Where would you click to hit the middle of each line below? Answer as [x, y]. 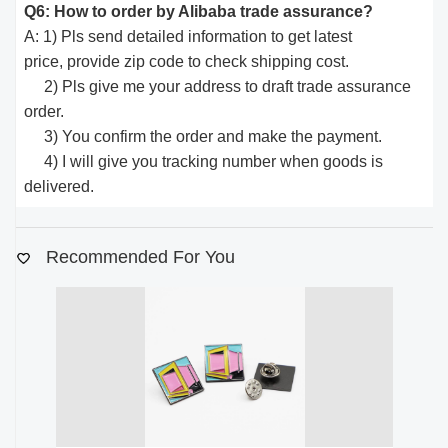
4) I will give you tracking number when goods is [204, 161]
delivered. [59, 186]
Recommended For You [138, 257]
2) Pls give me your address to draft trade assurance [218, 86]
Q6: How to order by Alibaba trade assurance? [199, 11]
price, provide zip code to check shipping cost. [187, 61]
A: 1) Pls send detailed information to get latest [188, 36]
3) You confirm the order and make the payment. [203, 136]
